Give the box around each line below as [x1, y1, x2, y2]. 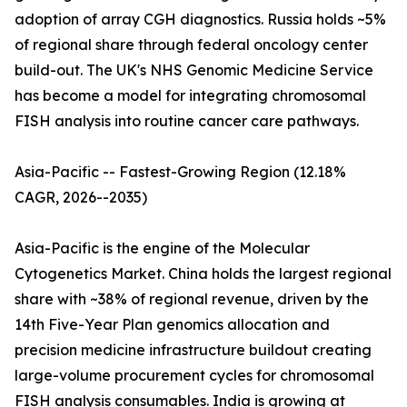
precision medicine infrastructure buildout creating [15, 341, 372, 360]
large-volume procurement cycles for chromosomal [15, 366, 374, 385]
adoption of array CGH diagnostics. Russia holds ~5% [15, 10, 386, 29]
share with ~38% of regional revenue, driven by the [15, 290, 369, 309]
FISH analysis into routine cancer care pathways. [15, 112, 359, 131]
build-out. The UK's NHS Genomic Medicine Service [15, 61, 373, 80]
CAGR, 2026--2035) [15, 188, 147, 207]
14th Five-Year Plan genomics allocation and [15, 315, 330, 334]
